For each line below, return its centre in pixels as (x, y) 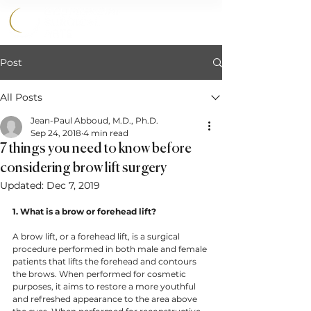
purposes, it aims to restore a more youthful (105, 286)
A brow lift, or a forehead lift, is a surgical (97, 236)
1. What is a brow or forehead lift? (85, 211)
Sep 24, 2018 (56, 133)
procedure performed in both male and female (111, 249)
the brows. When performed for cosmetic (100, 274)
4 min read (106, 133)
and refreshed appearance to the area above (106, 299)
